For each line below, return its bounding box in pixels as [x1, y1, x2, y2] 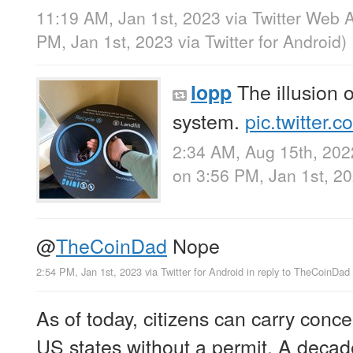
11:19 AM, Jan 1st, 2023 [36, 6, 221, 30]
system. [173, 106, 245, 136]
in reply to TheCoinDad [247, 263, 350, 279]
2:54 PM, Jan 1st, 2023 [36, 263, 142, 279]
